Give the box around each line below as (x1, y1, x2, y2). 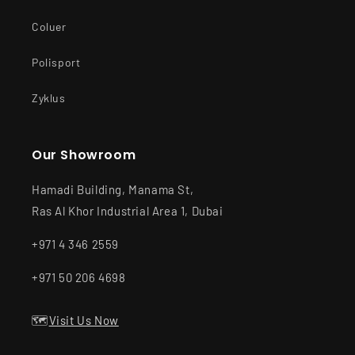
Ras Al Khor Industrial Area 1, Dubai (32, 204, 223, 218)
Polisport (32, 55, 81, 69)
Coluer (32, 20, 67, 33)
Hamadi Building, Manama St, (32, 182, 194, 197)
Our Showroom (32, 146, 136, 164)
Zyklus (32, 91, 66, 105)
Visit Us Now (48, 313, 119, 327)
